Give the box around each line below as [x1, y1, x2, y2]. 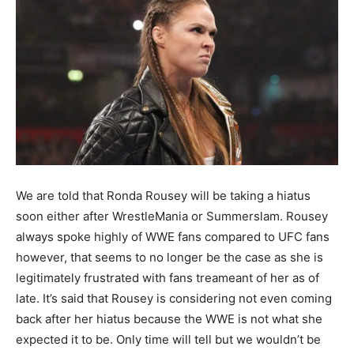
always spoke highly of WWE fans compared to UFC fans [16, 228, 330, 244]
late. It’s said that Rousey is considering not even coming [16, 290, 332, 306]
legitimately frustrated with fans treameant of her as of [16, 269, 319, 285]
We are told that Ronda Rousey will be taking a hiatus [16, 187, 311, 203]
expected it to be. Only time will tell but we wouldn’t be [16, 331, 321, 347]
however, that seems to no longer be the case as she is [16, 249, 323, 265]
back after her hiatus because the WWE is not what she [16, 311, 322, 326]
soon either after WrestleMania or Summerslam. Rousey [16, 208, 328, 224]
